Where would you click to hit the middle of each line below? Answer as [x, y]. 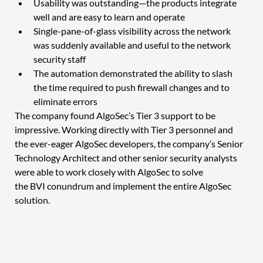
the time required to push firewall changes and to [132, 87]
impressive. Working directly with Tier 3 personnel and [124, 129]
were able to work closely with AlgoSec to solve [109, 171]
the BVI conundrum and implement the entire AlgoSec [124, 186]
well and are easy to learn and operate [110, 16]
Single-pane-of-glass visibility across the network [133, 31]
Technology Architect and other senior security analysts [127, 157]
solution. [34, 200]
